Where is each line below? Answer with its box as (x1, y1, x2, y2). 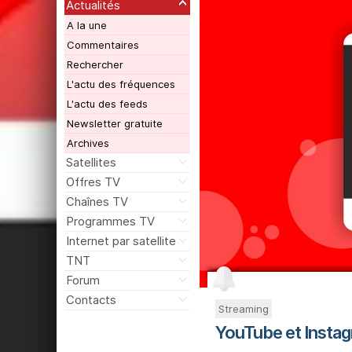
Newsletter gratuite (66, 117, 163, 130)
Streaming (218, 302, 269, 316)
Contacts (65, 292, 116, 308)
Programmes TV (65, 214, 155, 229)
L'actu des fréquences (66, 78, 175, 91)
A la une (66, 19, 107, 32)
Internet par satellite (65, 233, 176, 249)
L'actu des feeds (66, 97, 148, 111)
